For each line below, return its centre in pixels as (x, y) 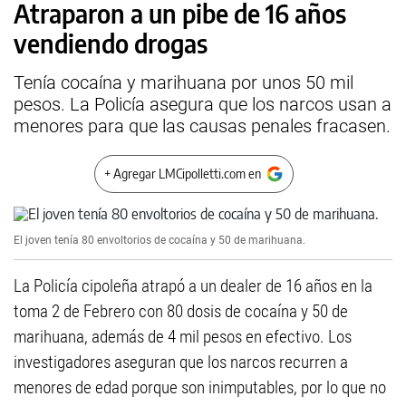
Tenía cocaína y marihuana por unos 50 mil (184, 82)
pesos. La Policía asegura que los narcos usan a (203, 104)
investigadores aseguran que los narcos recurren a (181, 362)
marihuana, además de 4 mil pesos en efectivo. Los (183, 337)
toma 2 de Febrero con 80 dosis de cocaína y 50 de (181, 311)
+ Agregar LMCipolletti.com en (183, 174)
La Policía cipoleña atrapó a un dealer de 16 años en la (193, 286)
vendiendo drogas (111, 43)
